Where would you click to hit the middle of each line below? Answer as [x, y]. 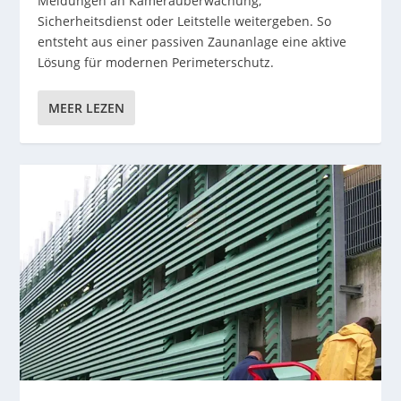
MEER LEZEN [87, 107]
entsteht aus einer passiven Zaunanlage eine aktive [192, 41]
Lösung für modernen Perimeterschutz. [156, 62]
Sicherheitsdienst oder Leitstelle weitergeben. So [185, 21]
